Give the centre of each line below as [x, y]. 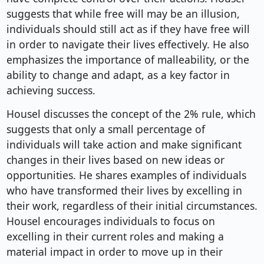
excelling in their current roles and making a [115, 237]
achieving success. [51, 90]
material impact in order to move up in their [114, 252]
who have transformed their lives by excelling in [124, 191]
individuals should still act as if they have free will [128, 29]
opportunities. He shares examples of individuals [126, 175]
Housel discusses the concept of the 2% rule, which [131, 114]
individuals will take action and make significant [124, 145]
